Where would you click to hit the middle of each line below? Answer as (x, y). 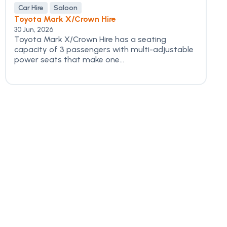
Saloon (66, 8)
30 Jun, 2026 (34, 30)
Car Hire (31, 8)
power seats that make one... (69, 60)
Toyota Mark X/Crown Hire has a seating (90, 39)
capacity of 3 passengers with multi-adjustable (104, 49)
